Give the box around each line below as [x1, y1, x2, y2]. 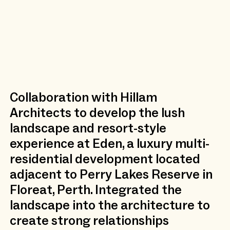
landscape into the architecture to [9, 198, 210, 212]
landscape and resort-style [9, 121, 166, 135]
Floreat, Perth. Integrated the [9, 183, 182, 196]
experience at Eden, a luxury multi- [9, 137, 209, 150]
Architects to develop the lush [9, 106, 185, 119]
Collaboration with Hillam [9, 90, 157, 104]
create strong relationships [9, 214, 169, 227]
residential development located [9, 152, 200, 165]
